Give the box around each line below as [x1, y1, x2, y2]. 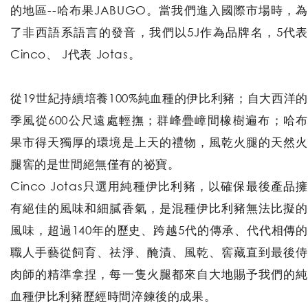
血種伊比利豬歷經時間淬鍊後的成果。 [10, 289, 217, 303]
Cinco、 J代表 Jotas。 [10, 47, 141, 61]
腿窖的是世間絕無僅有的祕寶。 [10, 157, 180, 171]
